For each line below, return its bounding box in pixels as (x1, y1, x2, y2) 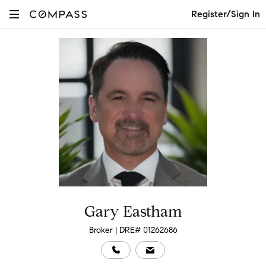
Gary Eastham (84, 202, 182, 221)
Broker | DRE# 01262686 (88, 225, 178, 235)
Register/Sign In (191, 8, 260, 20)
